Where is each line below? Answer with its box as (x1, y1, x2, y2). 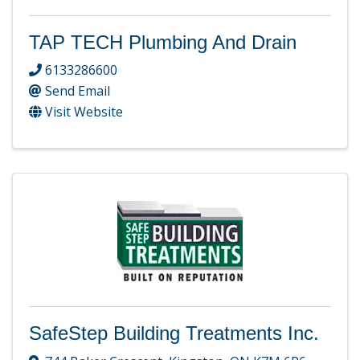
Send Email (45, 82, 110, 100)
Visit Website (45, 103, 123, 121)
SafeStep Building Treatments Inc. (29, 322, 319, 345)
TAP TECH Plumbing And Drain (29, 31, 297, 53)
